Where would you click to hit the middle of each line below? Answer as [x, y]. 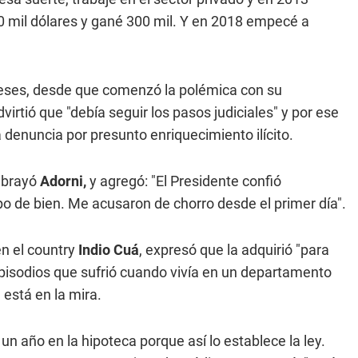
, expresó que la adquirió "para [234, 250]
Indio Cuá [107, 250]
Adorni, [65, 181]
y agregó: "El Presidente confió [185, 181]
